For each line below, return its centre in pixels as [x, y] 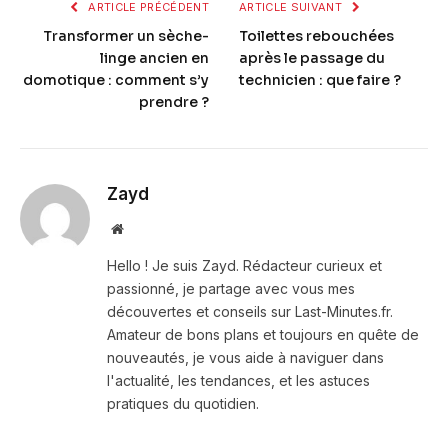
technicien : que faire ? [320, 80]
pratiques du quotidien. [183, 404]
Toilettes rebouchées [316, 36]
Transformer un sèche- [126, 36]
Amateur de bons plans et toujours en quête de [263, 335]
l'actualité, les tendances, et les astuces [238, 381]
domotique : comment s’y [116, 80]
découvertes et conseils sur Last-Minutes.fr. [250, 312]
